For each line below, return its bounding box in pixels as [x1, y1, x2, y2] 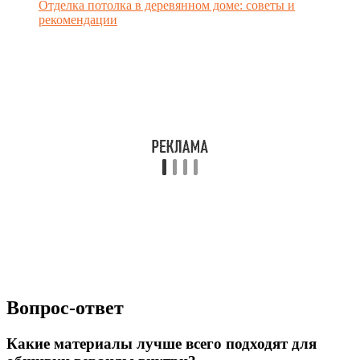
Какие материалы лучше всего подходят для [6, 334, 317, 352]
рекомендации [39, 13, 117, 27]
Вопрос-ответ [6, 297, 124, 319]
